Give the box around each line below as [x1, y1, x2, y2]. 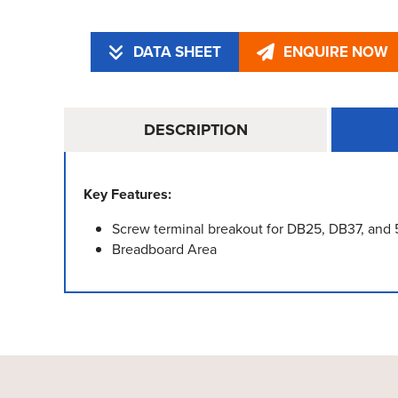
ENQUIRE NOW [283, 41, 388, 63]
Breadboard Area [112, 239, 217, 259]
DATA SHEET [133, 41, 221, 63]
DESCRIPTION [143, 117, 248, 141]
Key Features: [84, 184, 171, 204]
